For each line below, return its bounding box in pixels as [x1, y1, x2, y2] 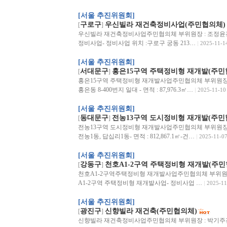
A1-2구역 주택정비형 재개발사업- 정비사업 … [78, 179, 202, 186]
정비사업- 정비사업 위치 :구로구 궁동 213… [78, 40, 196, 47]
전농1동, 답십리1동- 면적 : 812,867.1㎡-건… [78, 133, 195, 140]
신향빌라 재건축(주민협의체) [104, 207, 197, 215]
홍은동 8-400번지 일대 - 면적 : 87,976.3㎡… [78, 86, 193, 93]
